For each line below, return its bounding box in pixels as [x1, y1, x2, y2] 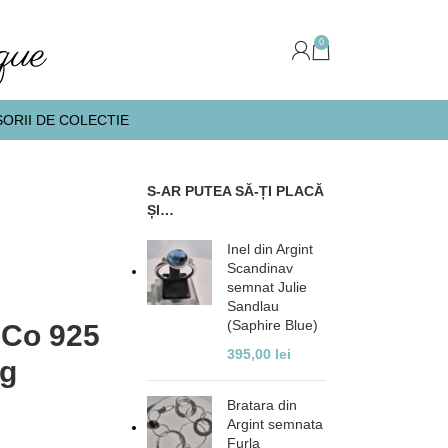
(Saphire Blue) [227, 317, 319, 333]
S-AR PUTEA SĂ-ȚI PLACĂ [147, 183, 325, 199]
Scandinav [227, 260, 294, 276]
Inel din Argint [227, 241, 314, 257]
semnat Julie [227, 279, 308, 295]
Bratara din [227, 397, 298, 413]
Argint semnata [227, 416, 324, 432]
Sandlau [227, 298, 280, 314]
